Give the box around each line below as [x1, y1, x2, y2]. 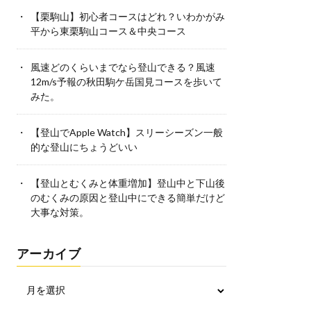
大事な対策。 [30, 205, 89, 218]
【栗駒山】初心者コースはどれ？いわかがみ [30, 10, 225, 22]
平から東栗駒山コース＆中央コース [30, 24, 186, 37]
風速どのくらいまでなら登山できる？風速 [30, 60, 215, 73]
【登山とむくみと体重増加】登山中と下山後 [30, 176, 225, 189]
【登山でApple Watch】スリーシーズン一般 [30, 126, 223, 138]
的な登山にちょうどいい [30, 140, 137, 153]
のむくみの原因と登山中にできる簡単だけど [30, 191, 225, 203]
